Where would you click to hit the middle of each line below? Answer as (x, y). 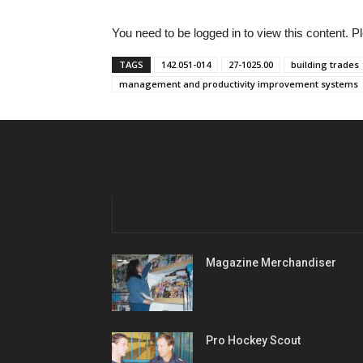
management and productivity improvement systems (239, 83)
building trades (325, 64)
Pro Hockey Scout (253, 340)
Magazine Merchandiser (271, 262)
